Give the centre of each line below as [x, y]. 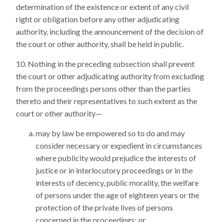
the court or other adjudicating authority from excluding [110, 76]
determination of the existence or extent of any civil [102, 7]
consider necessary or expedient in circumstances [119, 145]
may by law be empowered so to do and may [110, 133]
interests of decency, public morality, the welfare [117, 183]
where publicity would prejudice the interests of [116, 158]
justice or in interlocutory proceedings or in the [114, 170]
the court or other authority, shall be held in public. [100, 44]
